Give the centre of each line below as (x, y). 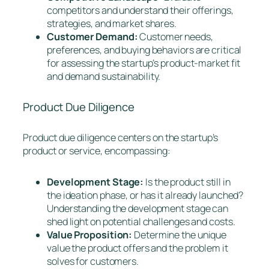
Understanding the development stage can (138, 208)
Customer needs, (175, 36)
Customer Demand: (92, 36)
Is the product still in (188, 182)
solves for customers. (93, 261)
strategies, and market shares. (112, 23)
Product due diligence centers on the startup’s (121, 137)
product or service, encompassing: (97, 150)
